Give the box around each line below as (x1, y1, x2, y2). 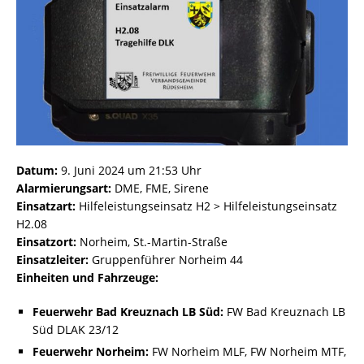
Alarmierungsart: (16, 180, 111, 197)
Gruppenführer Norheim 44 (89, 252, 243, 268)
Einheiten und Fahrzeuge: (16, 270, 158, 286)
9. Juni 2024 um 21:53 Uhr (58, 162, 201, 179)
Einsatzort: (16, 234, 76, 250)
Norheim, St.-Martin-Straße (76, 234, 227, 250)
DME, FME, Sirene (111, 180, 209, 197)
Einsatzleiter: (16, 252, 89, 268)
